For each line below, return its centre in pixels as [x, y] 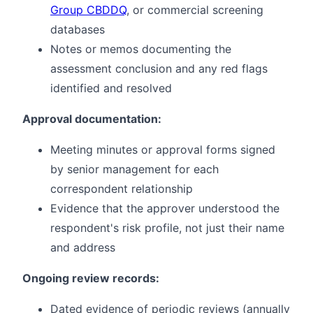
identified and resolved [111, 88]
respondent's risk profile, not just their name [167, 228]
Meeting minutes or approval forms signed [163, 150]
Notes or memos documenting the [141, 49]
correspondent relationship [122, 189]
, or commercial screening [195, 10]
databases [78, 30]
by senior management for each [134, 169]
